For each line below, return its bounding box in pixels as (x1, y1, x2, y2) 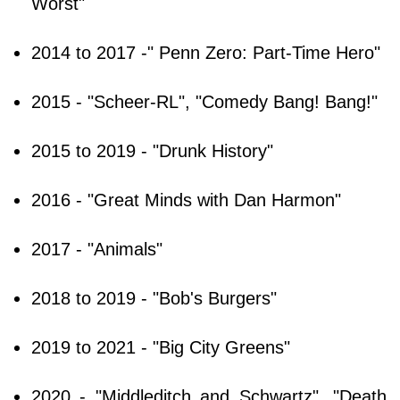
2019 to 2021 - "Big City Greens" (31, 337, 290, 358)
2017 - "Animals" (31, 239, 162, 260)
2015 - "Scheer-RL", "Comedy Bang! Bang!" (31, 92, 378, 112)
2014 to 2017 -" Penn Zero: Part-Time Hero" (31, 43, 380, 63)
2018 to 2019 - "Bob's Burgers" (31, 288, 277, 309)
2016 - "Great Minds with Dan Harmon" (31, 190, 341, 211)
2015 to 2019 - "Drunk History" (31, 141, 273, 162)
